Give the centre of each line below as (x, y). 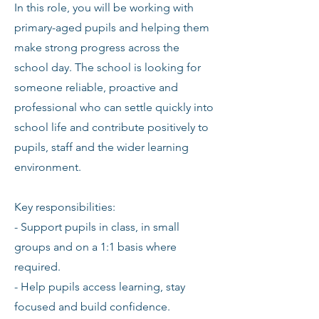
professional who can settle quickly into (114, 107)
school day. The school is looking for (108, 67)
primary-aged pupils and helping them (112, 27)
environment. (48, 167)
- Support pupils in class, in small (97, 227)
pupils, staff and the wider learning (101, 147)
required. (37, 267)
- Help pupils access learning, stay (100, 287)
